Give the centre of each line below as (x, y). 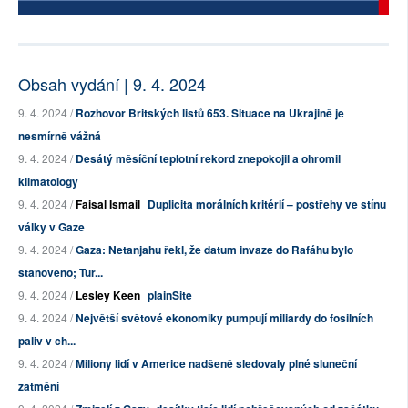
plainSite (170, 296)
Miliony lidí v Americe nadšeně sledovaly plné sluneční (216, 364)
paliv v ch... (47, 341)
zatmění (39, 387)
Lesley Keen (108, 296)
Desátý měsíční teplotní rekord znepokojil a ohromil (208, 159)
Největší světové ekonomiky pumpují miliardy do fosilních (224, 318)
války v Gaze (51, 227)
